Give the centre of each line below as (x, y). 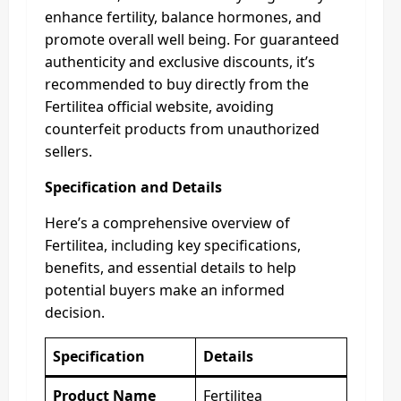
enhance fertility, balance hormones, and (183, 17)
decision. (75, 312)
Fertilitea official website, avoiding (159, 106)
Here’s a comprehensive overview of (167, 222)
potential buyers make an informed (165, 290)
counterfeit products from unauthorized (182, 128)
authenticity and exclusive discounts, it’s (180, 61)
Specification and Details (133, 187)
